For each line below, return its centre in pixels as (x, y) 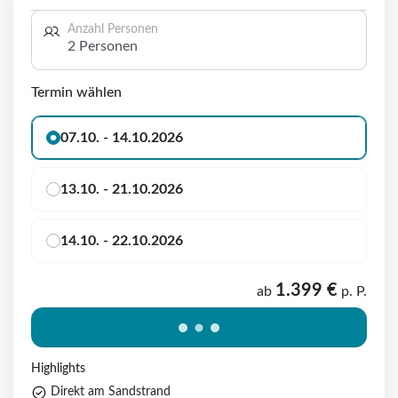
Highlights (58, 369)
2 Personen (103, 47)
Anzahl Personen (113, 30)
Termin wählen (76, 93)
